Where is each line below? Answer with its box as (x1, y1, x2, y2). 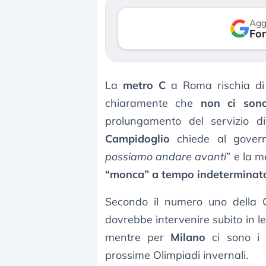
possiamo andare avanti (105, 150, 227, 164)
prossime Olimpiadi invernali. (105, 248, 248, 262)
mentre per (105, 230, 171, 245)
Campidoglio (105, 132, 170, 146)
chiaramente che (105, 96, 201, 110)
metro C (122, 78, 166, 93)
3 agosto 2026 (166, 27, 214, 37)
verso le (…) (166, 3, 216, 15)
